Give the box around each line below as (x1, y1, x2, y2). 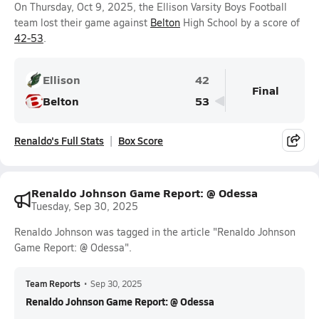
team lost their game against (14, 16, 150, 29)
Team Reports (26, 278, 80, 289)
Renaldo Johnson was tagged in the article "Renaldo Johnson (14, 225, 296, 239)
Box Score (118, 133, 163, 147)
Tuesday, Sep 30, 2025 (31, 199, 138, 213)
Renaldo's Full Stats (14, 133, 104, 147)
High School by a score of (180, 16, 300, 29)
